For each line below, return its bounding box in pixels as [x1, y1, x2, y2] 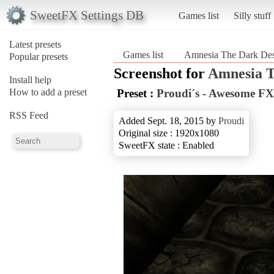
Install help [9, 74, 51, 85]
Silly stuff [233, 10, 271, 21]
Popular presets [9, 51, 68, 62]
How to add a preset [9, 86, 87, 97]
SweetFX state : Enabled [119, 139, 214, 150]
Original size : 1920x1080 [119, 127, 219, 138]
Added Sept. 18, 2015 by [119, 115, 218, 126]
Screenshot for [114, 65, 208, 81]
